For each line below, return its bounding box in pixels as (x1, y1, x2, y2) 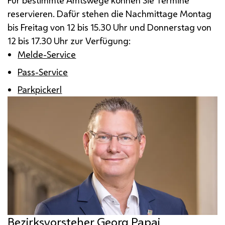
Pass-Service (18, 66, 68, 78)
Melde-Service (18, 48, 76, 61)
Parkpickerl (18, 83, 62, 96)
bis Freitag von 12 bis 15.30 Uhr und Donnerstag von (8, 21, 211, 34)
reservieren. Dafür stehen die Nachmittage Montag (8, 8, 211, 20)
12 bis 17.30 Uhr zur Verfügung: (8, 35, 131, 47)
